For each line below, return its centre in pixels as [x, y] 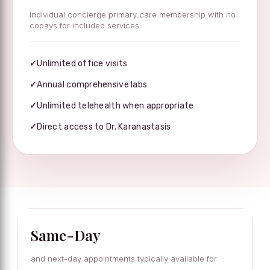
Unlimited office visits [82, 63]
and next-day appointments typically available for [124, 258]
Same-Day [66, 235]
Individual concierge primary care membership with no [133, 14]
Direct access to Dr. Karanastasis [104, 127]
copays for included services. [86, 25]
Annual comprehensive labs [92, 84]
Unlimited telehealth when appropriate [115, 105]
